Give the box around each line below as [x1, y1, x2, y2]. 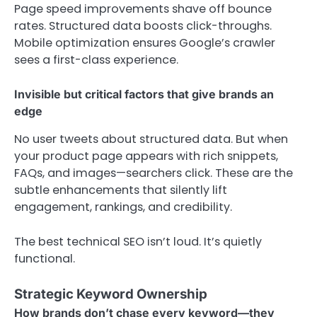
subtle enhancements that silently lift [14, 182, 227, 199]
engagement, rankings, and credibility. [14, 199, 232, 216]
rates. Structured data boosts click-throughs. [14, 18, 272, 35]
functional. [14, 250, 75, 267]
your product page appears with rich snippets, [14, 148, 278, 165]
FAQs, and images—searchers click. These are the [14, 165, 293, 182]
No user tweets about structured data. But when [14, 131, 288, 148]
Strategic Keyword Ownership [14, 285, 207, 302]
